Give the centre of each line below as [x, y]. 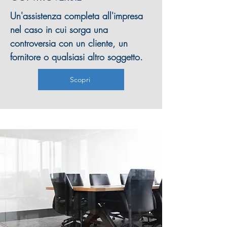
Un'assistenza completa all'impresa [77, 16]
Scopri [80, 80]
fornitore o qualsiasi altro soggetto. [78, 57]
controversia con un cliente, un [69, 43]
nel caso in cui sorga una [59, 29]
